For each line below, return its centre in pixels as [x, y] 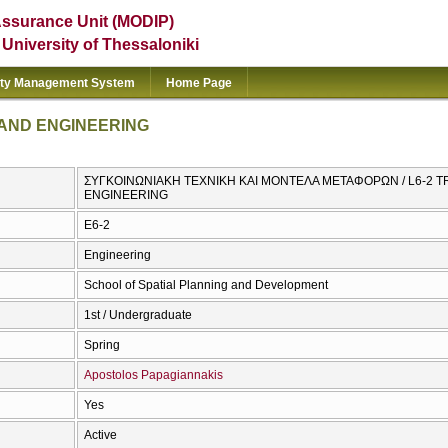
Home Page [199, 83]
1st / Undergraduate [138, 315]
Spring [102, 345]
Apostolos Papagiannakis [153, 375]
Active [100, 435]
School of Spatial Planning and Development [206, 285]
